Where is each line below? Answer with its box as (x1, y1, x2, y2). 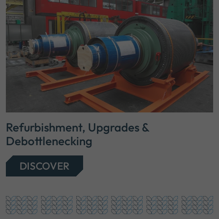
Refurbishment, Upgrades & (6, 120, 149, 135)
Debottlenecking (6, 133, 92, 149)
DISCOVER (20, 159, 69, 173)
